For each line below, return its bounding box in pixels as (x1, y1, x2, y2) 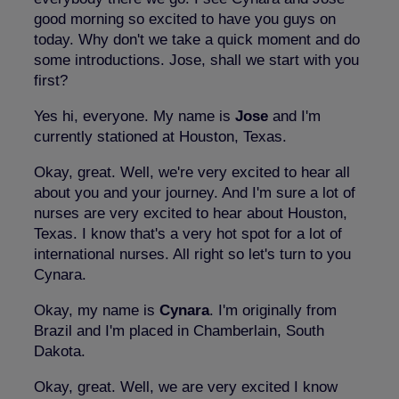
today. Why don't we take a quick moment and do (34, 30, 360, 48)
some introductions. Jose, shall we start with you (34, 51, 359, 69)
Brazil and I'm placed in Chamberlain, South (34, 322, 324, 339)
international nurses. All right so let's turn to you (34, 245, 351, 263)
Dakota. (34, 342, 85, 360)
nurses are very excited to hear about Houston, (34, 204, 347, 222)
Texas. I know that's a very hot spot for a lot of (34, 224, 342, 242)
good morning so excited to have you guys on (34, 10, 336, 28)
